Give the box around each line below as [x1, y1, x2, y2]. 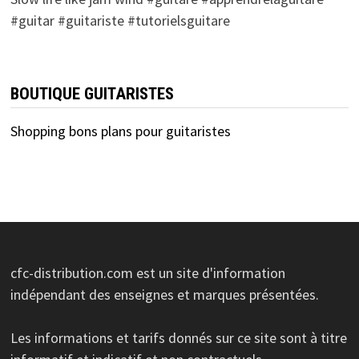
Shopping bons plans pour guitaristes [10, 122, 231, 141]
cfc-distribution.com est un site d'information [10, 264, 285, 283]
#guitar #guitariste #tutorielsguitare [10, 11, 230, 30]
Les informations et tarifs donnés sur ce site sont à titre [10, 329, 347, 348]
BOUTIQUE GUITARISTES [10, 84, 174, 104]
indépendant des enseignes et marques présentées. [10, 285, 319, 305]
